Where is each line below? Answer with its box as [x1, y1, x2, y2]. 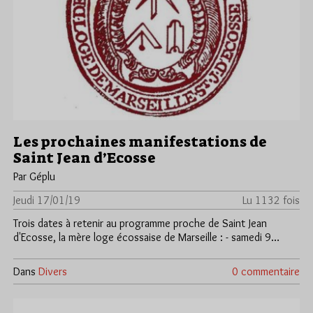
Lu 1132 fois [242, 194, 300, 208]
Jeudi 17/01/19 [13, 194, 80, 208]
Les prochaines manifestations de [13, 132, 267, 152]
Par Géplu [13, 170, 55, 184]
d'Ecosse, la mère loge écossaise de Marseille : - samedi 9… [13, 231, 279, 245]
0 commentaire [232, 265, 300, 279]
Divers [38, 265, 67, 279]
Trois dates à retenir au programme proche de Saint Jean [13, 217, 267, 231]
